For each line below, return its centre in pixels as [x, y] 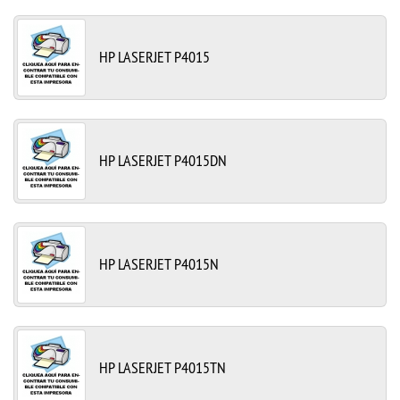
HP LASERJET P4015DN [163, 160]
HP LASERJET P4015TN [162, 367]
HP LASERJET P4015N [159, 263]
